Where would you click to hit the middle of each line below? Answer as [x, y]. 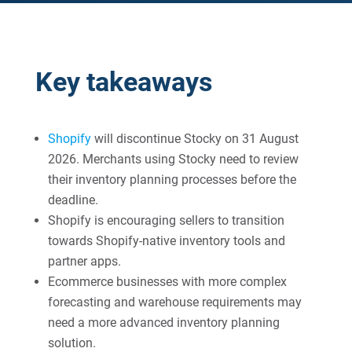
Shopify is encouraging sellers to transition [166, 220]
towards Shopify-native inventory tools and [166, 241]
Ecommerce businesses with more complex [167, 282]
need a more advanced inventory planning [163, 323]
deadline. [73, 200]
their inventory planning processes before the [172, 180]
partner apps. [84, 261]
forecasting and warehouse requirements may [174, 302]
